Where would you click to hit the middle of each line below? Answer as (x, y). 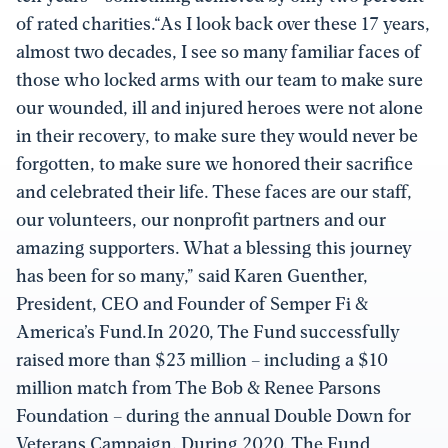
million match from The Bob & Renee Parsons (198, 388)
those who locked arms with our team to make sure (219, 80)
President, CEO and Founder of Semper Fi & (192, 304)
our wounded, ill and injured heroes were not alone (219, 108)
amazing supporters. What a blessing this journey (213, 248)
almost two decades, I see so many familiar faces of (218, 52)
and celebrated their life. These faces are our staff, (214, 192)
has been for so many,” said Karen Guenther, (192, 276)
